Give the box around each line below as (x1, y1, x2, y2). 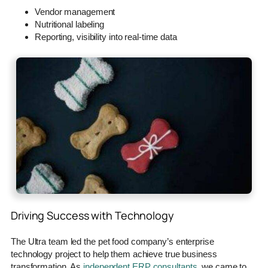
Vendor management (35, 6, 115, 17)
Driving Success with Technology (11, 208, 174, 223)
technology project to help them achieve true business (11, 248, 217, 259)
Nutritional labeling (35, 19, 104, 29)
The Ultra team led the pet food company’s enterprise (11, 236, 214, 246)
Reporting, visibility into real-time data (35, 31, 177, 42)
